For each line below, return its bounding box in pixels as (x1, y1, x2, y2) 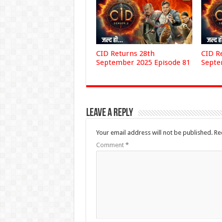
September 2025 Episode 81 (96, 57, 190, 67)
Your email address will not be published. (96, 128, 213, 136)
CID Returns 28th (96, 49, 155, 58)
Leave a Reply (86, 107, 133, 119)
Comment (96, 141, 125, 149)
